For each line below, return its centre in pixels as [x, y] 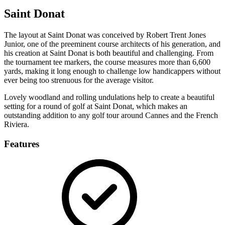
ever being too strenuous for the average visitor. [79, 80]
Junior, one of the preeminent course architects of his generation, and [112, 44]
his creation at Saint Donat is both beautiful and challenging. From [109, 53]
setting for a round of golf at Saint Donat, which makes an [96, 106]
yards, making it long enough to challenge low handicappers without [112, 71]
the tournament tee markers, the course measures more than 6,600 [107, 62]
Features [22, 144]
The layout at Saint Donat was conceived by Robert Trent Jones [105, 35]
